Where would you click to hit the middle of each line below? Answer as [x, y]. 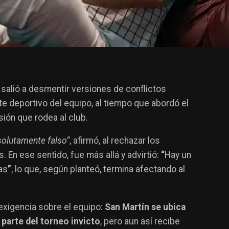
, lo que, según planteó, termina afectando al [98, 169]
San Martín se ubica [145, 207]
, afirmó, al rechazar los [115, 141]
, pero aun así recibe [140, 222]
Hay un [178, 155]
